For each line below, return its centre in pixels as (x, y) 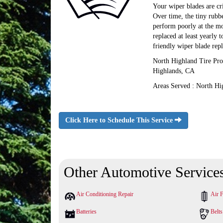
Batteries (86, 212)
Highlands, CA (173, 71)
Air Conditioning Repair (105, 194)
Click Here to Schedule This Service (120, 120)
